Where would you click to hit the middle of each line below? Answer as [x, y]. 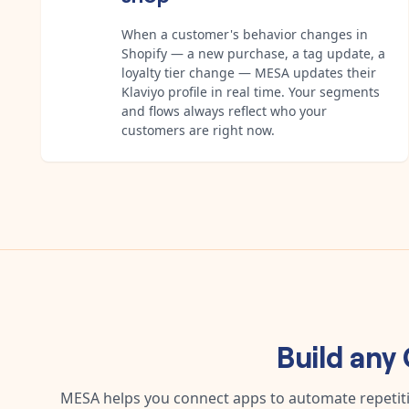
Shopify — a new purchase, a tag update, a [253, 53]
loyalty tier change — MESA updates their [249, 72]
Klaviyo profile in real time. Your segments [251, 91]
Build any [339, 355]
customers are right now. [198, 130]
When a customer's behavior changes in [245, 34]
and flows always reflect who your [224, 110]
